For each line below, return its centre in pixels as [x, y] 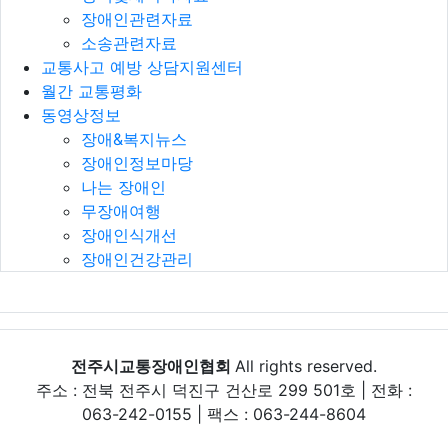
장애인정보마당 [137, 162]
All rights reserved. [306, 365]
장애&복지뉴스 [134, 138]
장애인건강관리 [137, 258]
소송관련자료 [129, 42]
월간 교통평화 [91, 90]
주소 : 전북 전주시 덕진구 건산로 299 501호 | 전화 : [224, 389]
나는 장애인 [123, 186]
